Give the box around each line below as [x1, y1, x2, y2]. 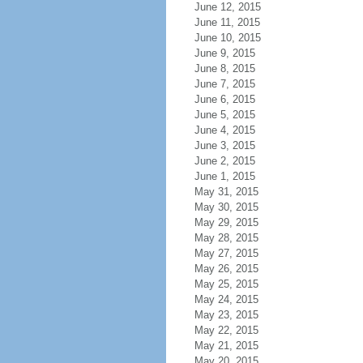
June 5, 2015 [194, 109, 255, 121]
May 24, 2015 [194, 293, 258, 305]
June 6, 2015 [194, 93, 255, 105]
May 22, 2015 [194, 324, 258, 336]
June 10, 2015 [194, 32, 261, 44]
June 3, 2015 [194, 139, 255, 152]
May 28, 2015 [194, 232, 258, 244]
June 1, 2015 [194, 170, 255, 182]
